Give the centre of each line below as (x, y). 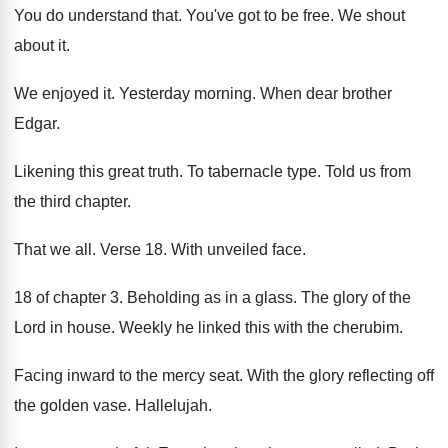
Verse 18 (131, 249)
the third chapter (70, 201)
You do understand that (96, 15)
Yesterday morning (185, 93)
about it (40, 45)
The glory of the (356, 297)
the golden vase (70, 405)
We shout (371, 15)
